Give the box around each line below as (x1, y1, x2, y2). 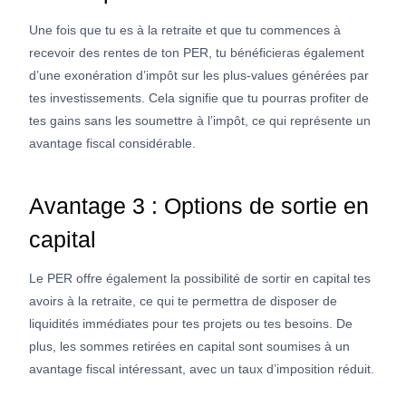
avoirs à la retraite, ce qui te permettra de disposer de (29, 294, 337, 309)
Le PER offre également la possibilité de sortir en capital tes (29, 271, 371, 286)
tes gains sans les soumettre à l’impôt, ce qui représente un (29, 113, 371, 129)
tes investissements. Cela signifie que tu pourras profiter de (29, 91, 369, 106)
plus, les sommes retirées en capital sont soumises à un (29, 339, 350, 354)
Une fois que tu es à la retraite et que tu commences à (29, 23, 341, 38)
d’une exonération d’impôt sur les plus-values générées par (29, 68, 369, 83)
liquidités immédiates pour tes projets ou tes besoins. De (29, 316, 353, 332)
